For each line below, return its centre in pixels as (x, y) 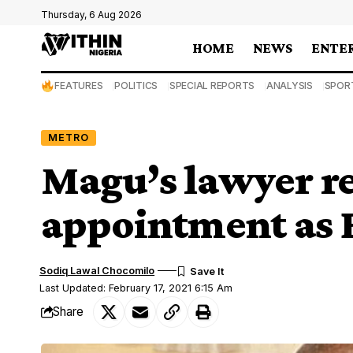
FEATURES (79, 85)
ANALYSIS (289, 85)
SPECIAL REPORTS (212, 85)
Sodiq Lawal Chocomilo (97, 270)
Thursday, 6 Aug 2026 (91, 15)
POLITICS (136, 85)
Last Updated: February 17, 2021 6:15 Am (136, 288)
